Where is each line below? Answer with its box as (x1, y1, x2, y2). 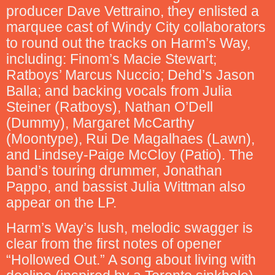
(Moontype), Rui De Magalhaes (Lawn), (6, 131, 255, 147)
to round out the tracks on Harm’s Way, (6, 35, 250, 52)
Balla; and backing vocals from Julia (6, 83, 232, 99)
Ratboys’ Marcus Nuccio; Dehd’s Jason (6, 67, 255, 83)
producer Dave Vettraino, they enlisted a (6, 3, 259, 20)
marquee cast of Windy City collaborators (6, 19, 266, 36)
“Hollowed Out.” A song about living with (6, 251, 256, 268)
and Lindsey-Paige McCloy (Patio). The (6, 147, 254, 163)
